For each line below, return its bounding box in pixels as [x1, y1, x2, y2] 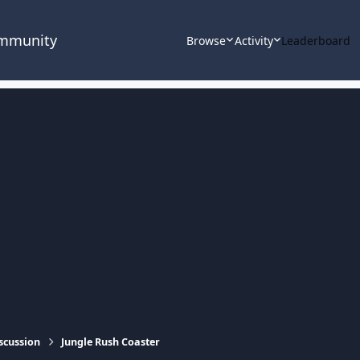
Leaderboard [281, 32, 351, 48]
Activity [234, 32, 273, 48]
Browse [186, 32, 227, 48]
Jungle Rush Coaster [61, 334, 161, 349]
